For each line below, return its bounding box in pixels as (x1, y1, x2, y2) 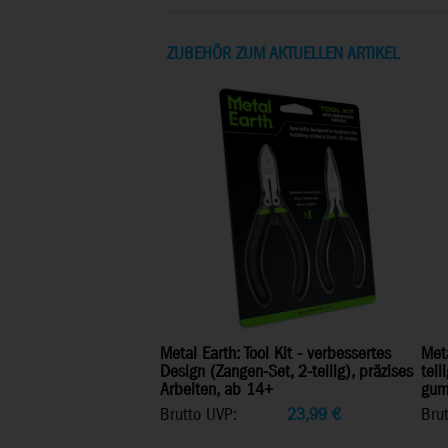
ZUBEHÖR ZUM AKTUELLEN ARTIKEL (167, 42, 399, 66)
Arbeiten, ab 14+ (160, 379, 273, 403)
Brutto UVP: (160, 404, 237, 428)
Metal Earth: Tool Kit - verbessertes (160, 343, 391, 367)
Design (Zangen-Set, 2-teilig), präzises (160, 361, 413, 385)
